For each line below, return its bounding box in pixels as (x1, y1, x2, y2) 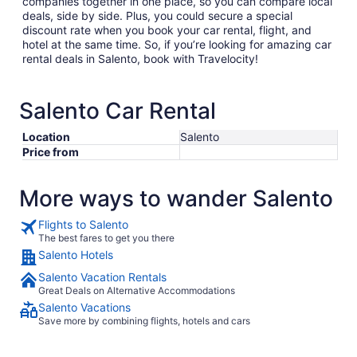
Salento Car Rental (19, 97, 216, 124)
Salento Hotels (38, 248, 113, 261)
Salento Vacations (38, 300, 131, 314)
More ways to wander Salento (19, 185, 333, 212)
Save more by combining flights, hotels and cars (38, 315, 250, 327)
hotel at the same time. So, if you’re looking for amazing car (22, 37, 331, 51)
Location (22, 130, 70, 143)
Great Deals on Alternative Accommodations (38, 284, 235, 296)
